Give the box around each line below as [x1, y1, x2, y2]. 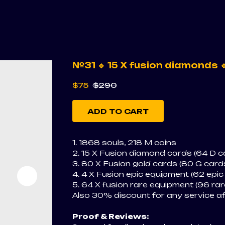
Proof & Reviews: [72, 212, 149, 221]
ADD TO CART [87, 106, 149, 116]
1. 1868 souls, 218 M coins [72, 138, 176, 147]
